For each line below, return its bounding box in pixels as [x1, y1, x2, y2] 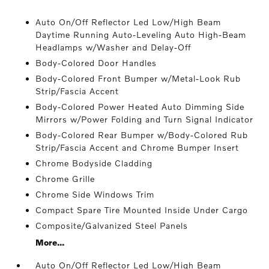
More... [35, 237, 65, 247]
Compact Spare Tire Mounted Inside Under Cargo [35, 205, 249, 215]
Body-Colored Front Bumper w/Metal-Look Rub [35, 73, 241, 83]
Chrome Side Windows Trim [35, 189, 155, 199]
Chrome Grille [35, 174, 95, 184]
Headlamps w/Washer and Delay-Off [35, 42, 192, 52]
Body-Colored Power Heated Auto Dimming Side [35, 101, 245, 112]
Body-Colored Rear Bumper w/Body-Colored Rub [35, 130, 249, 140]
